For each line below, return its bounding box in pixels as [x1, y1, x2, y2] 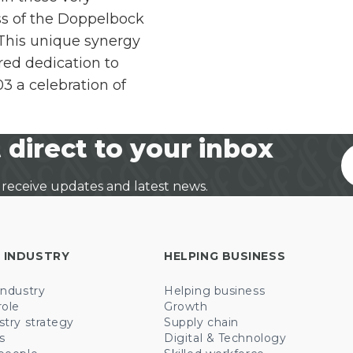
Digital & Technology [164, 331, 287, 345]
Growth [164, 299, 208, 314]
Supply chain [164, 315, 239, 329]
